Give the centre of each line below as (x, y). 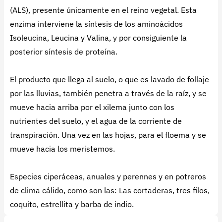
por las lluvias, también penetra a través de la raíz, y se (108, 93)
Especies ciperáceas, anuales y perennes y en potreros (108, 176)
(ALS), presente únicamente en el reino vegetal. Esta (103, 10)
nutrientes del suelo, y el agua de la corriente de (96, 121)
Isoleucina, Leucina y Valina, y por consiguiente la (98, 38)
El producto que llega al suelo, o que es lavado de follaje (110, 79)
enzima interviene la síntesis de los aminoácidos (96, 24)
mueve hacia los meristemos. (62, 149)
